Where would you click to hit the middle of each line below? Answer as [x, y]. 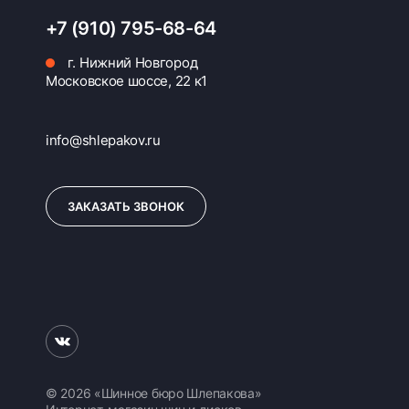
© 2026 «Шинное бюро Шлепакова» [154, 393]
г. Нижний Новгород [131, 63]
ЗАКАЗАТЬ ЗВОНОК [126, 206]
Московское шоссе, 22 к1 [127, 81]
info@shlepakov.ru [103, 140]
